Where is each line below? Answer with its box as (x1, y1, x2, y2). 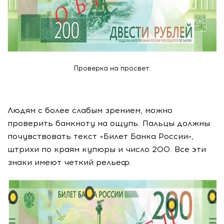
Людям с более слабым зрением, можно (7, 105, 172, 115)
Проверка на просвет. (73, 64, 150, 72)
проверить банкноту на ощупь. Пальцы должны (7, 118, 210, 128)
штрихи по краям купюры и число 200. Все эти (7, 144, 206, 154)
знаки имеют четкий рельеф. (7, 157, 133, 167)
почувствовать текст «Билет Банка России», (7, 131, 193, 141)
